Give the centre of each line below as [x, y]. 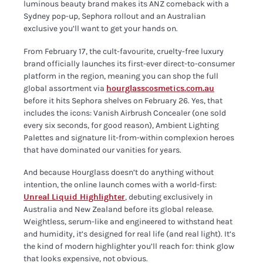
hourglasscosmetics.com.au [161, 88]
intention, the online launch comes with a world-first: [120, 185]
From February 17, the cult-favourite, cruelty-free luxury [124, 51]
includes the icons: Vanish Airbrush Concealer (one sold [125, 113]
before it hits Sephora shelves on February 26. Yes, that [123, 100]
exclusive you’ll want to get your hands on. [101, 28]
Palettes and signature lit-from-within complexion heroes [129, 137]
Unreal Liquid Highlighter [75, 197]
